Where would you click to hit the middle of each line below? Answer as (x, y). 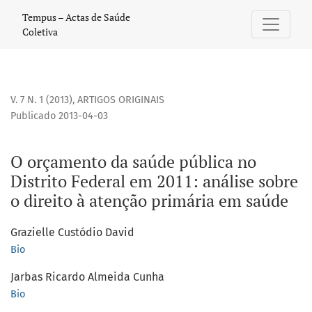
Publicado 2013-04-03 (59, 116)
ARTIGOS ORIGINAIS (121, 100)
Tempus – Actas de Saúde (76, 17)
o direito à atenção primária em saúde (149, 201)
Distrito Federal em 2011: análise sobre (154, 181)
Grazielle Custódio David (72, 233)
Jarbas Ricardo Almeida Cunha (87, 277)
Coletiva (40, 32)
